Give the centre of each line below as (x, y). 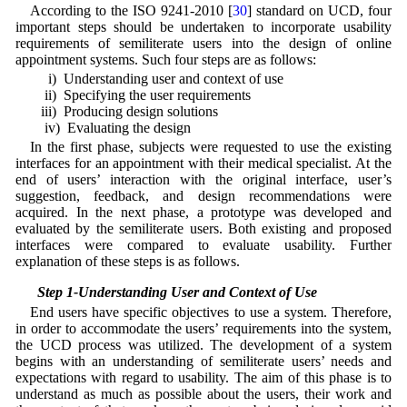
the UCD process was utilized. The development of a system (203, 344)
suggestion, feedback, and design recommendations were (203, 196)
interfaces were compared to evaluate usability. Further (203, 245)
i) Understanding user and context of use (156, 79)
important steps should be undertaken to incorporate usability (203, 27)
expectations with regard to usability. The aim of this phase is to (203, 377)
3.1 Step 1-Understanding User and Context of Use (166, 293)
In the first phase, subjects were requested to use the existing (211, 147)
